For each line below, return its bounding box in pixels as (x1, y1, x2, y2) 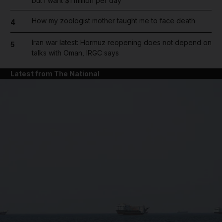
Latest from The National (10, 69, 100, 78)
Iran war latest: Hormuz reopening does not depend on (31, 38, 212, 47)
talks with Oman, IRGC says (31, 49, 119, 57)
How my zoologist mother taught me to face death (31, 16, 195, 25)
